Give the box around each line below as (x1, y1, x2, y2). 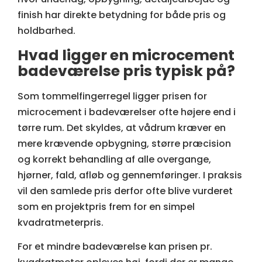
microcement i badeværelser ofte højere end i (18, 105, 236, 119)
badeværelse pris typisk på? (18, 60, 235, 81)
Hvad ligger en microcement (18, 44, 235, 65)
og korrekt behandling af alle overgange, (18, 152, 211, 166)
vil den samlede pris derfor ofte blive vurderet (18, 184, 233, 198)
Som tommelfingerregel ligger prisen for (18, 89, 207, 103)
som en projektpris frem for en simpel (18, 199, 195, 213)
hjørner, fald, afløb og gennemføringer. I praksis (18, 168, 242, 182)
